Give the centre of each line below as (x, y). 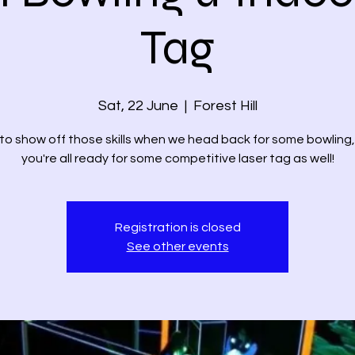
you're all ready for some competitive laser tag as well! (177, 158)
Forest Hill (225, 106)
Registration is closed (177, 227)
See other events (177, 246)
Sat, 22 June (138, 106)
